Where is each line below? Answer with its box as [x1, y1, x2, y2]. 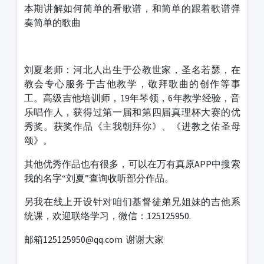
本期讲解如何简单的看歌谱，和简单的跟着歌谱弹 [24, 2, 240, 15]
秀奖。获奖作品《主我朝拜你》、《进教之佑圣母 [24, 120, 240, 133]
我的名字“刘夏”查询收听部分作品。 [24, 172, 174, 184]
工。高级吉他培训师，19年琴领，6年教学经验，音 [24, 92, 240, 104]
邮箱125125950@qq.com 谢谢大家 [24, 233, 164, 246]
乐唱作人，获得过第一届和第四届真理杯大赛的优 [24, 106, 240, 118]
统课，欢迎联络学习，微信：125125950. [24, 210, 191, 222]
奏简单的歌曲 [24, 16, 81, 29]
